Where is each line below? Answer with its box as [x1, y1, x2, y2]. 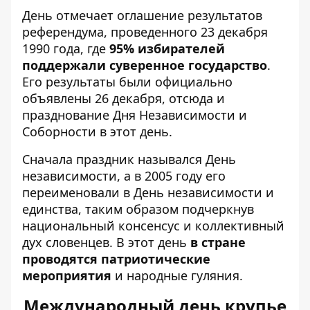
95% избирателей [109, 39, 225, 57]
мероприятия [22, 266, 111, 284]
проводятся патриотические [22, 250, 210, 267]
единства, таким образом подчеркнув [22, 200, 254, 217]
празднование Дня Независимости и [22, 106, 247, 123]
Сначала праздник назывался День [22, 150, 236, 167]
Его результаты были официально [22, 73, 232, 90]
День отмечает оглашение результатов [22, 6, 262, 24]
